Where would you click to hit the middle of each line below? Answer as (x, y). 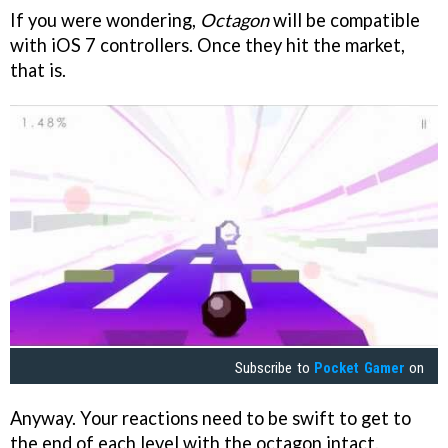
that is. (38, 70)
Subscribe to (275, 367)
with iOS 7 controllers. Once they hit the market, (207, 45)
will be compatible (344, 20)
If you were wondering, (105, 20)
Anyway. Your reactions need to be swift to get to (210, 417)
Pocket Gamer (359, 367)
